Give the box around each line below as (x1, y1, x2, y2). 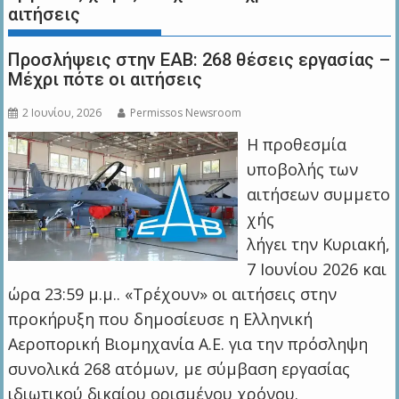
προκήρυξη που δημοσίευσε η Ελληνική (8, 308, 313, 330)
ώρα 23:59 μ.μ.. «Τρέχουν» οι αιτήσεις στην (8, 283, 338, 305)
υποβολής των (246, 159, 358, 181)
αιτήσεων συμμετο (246, 183, 390, 206)
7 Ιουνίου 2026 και (246, 258, 387, 281)
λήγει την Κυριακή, (246, 233, 390, 256)
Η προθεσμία (246, 134, 346, 156)
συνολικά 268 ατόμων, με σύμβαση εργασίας (8, 358, 351, 380)
